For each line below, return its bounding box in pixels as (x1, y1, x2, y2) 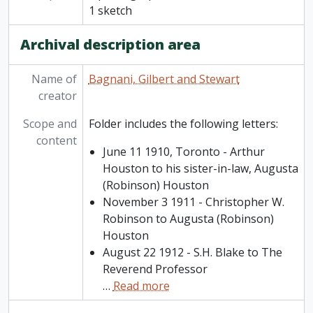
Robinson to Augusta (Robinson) (102, 211, 274, 227)
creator (38, 88, 77, 104)
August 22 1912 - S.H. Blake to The (102, 245, 282, 261)
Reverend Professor (102, 261, 208, 277)
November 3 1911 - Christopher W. (102, 194, 284, 210)
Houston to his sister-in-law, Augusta (102, 161, 298, 177)
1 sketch (88, 3, 132, 19)
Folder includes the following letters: (88, 116, 278, 132)
